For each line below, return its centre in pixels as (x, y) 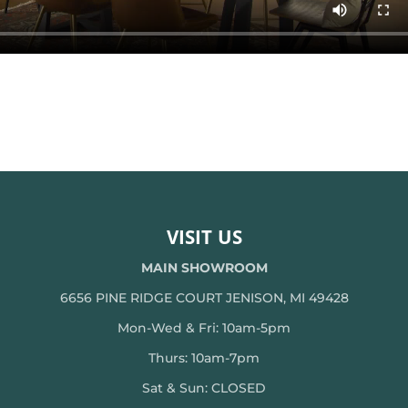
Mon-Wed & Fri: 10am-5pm (204, 327)
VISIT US (204, 240)
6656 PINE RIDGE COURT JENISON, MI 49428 (204, 297)
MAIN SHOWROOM (204, 267)
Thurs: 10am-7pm (204, 357)
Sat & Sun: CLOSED (204, 388)
